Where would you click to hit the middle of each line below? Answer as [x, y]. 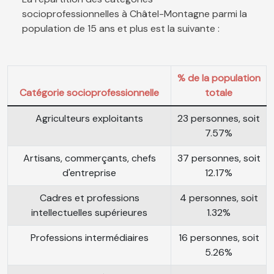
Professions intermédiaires [89, 238]
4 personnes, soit [219, 198]
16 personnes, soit [219, 238]
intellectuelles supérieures [89, 213]
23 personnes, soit [219, 119]
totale [219, 93]
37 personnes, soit [219, 158]
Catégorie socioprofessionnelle [89, 93]
